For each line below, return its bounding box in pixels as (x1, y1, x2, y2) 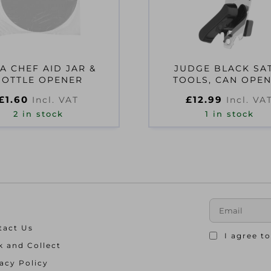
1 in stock (204, 109, 254, 119)
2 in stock (13, 109, 64, 119)
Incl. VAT (32, 94, 79, 105)
